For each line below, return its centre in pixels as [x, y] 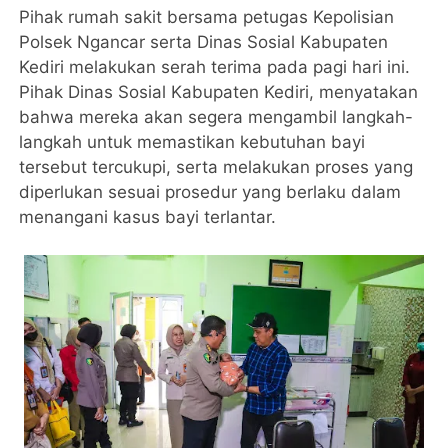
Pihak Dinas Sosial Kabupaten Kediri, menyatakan [219, 92]
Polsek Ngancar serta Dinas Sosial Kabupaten [204, 42]
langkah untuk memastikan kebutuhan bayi [192, 142]
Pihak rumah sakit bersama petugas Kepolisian [207, 17]
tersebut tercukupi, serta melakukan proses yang [216, 167]
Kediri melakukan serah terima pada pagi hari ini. [215, 67]
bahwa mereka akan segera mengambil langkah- [216, 117]
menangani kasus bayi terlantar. [148, 217]
